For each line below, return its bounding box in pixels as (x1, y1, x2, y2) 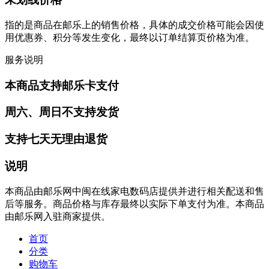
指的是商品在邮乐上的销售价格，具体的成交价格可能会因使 (5, 19, 264, 30)
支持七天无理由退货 (5, 133, 107, 146)
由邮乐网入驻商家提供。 (5, 211, 110, 222)
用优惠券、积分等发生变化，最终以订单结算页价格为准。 (5, 32, 255, 43)
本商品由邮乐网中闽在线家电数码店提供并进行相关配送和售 (5, 186, 264, 196)
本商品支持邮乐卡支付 (5, 79, 119, 92)
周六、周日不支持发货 (5, 106, 119, 119)
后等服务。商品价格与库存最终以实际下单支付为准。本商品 (5, 198, 264, 209)
